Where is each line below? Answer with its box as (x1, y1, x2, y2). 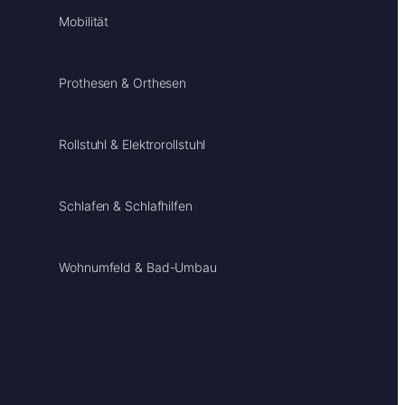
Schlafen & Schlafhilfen (59, 197, 193, 213)
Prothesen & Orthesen (59, 74, 187, 90)
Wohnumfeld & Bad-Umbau (59, 259, 217, 275)
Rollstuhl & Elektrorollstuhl (59, 136, 206, 152)
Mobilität (59, 13, 109, 29)
